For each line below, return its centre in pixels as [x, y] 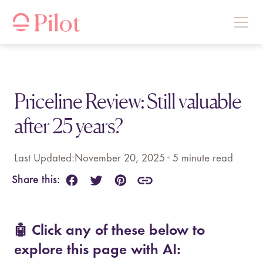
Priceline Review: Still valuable [127, 101]
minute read [205, 158]
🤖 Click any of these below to [109, 231]
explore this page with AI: [97, 250]
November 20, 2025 [119, 158]
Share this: [36, 180]
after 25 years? [68, 125]
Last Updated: [44, 158]
